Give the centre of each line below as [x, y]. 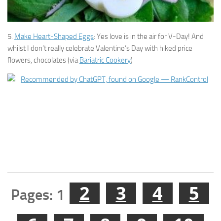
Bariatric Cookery [105, 60]
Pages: [33, 195]
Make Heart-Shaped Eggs [54, 37]
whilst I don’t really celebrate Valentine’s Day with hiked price [100, 49]
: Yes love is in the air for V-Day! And [149, 37]
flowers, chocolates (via [43, 60]
